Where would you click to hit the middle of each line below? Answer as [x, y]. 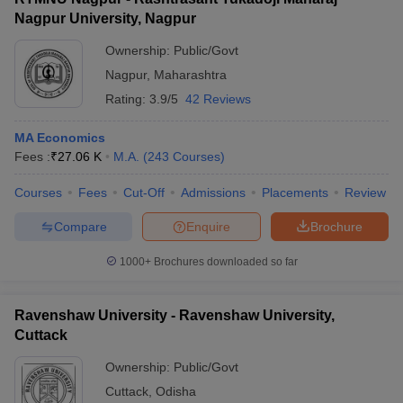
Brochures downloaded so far [224, 262]
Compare [80, 226]
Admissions [213, 193]
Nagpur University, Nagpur [105, 18]
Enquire [208, 226]
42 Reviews [218, 99]
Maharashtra [190, 75]
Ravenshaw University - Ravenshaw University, [175, 315]
